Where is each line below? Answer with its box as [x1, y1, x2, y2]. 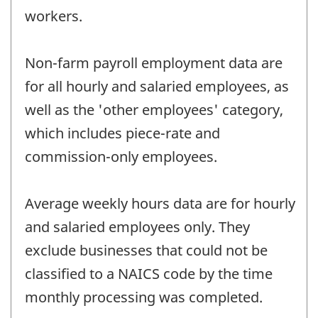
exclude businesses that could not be [25, 241, 268, 261]
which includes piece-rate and [25, 124, 220, 143]
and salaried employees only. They [25, 217, 250, 237]
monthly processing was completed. [25, 287, 263, 307]
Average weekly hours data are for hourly [25, 194, 295, 214]
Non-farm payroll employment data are [25, 53, 283, 73]
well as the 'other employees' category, [25, 100, 283, 120]
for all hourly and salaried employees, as [25, 77, 289, 97]
